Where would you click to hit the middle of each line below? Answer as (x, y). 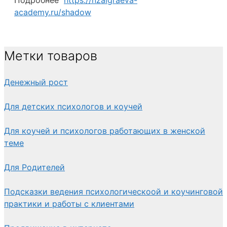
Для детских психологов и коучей (73, 106)
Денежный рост (36, 82)
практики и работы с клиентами (69, 204)
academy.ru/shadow (53, 12)
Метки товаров (51, 56)
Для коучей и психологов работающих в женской (105, 131)
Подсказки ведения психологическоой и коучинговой (113, 192)
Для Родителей (34, 167)
